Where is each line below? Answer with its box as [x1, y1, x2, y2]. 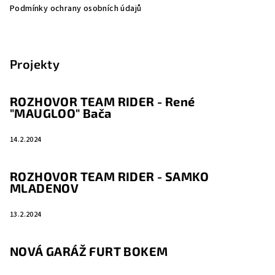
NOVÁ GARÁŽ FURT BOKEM [10, 244, 168, 259]
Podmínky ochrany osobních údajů [10, 2, 142, 15]
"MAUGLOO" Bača [10, 106, 112, 121]
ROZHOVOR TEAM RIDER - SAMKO [10, 169, 209, 184]
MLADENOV [10, 180, 79, 196]
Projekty [10, 56, 60, 72]
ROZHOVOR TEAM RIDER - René [10, 94, 195, 109]
